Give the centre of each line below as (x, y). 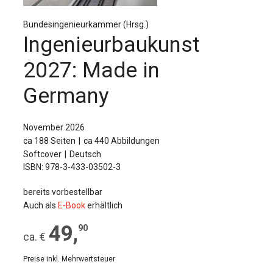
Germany (66, 96)
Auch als (41, 205)
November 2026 (54, 127)
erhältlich (104, 205)
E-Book (72, 205)
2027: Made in (91, 70)
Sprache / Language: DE (63, 58)
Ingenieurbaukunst (112, 45)
